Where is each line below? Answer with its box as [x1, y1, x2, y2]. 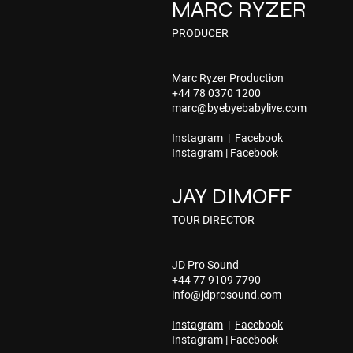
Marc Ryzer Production [172, 71, 284, 84]
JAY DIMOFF [172, 184, 292, 210]
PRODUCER [172, 26, 229, 39]
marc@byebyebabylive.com [172, 101, 307, 114]
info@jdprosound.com [172, 288, 282, 301]
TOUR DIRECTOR [172, 213, 255, 226]
